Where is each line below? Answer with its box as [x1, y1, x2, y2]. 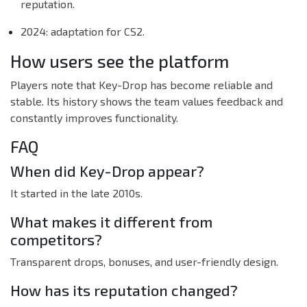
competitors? [10, 230, 102, 249]
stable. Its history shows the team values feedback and [10, 95, 283, 108]
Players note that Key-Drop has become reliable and [10, 78, 273, 92]
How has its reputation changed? [10, 281, 238, 299]
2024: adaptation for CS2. [21, 25, 145, 38]
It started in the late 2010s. [10, 186, 143, 200]
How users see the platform [10, 51, 229, 72]
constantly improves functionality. [10, 111, 178, 125]
